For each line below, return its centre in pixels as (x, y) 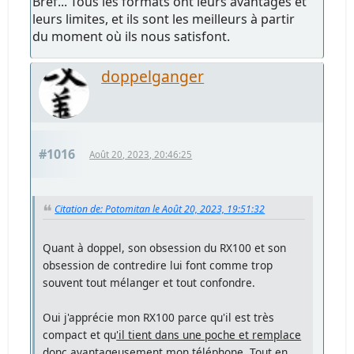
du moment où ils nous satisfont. (132, 36)
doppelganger (153, 76)
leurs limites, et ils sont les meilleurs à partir (164, 19)
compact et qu (80, 334)
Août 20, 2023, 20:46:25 (141, 154)
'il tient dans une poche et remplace (209, 334)
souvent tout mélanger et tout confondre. (149, 282)
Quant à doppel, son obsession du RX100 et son (165, 247)
